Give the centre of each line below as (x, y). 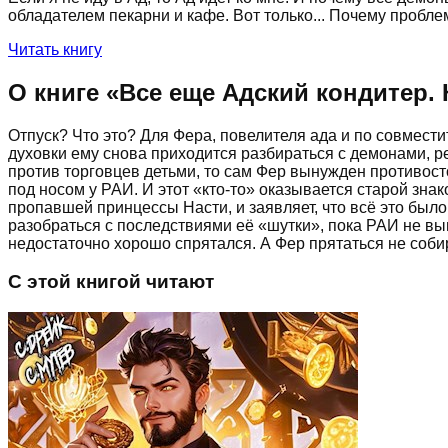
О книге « (63, 92)
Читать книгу (55, 49)
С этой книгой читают (111, 282)
